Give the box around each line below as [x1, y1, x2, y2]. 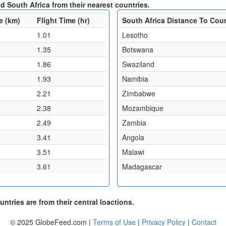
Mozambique [122, 102, 163, 113]
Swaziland [122, 59, 154, 69]
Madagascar [122, 161, 162, 172]
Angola [122, 132, 144, 142]
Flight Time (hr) [37, 15, 90, 25]
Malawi [122, 146, 144, 157]
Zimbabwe [122, 88, 155, 98]
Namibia [122, 73, 148, 84]
